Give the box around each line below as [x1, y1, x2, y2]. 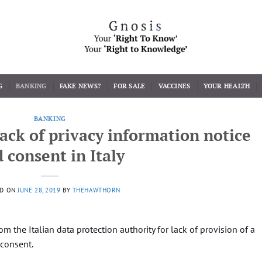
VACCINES [158, 81, 191, 90]
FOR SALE [113, 81, 146, 90]
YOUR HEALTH [203, 81, 250, 90]
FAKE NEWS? [59, 81, 101, 90]
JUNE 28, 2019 [18, 185, 61, 194]
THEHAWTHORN [72, 185, 120, 194]
